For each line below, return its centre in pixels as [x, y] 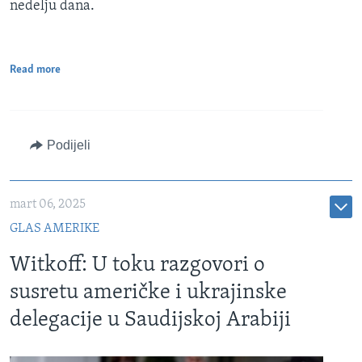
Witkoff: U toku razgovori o [137, 265]
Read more [35, 70]
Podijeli [68, 145]
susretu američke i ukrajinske [148, 293]
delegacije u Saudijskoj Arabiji [150, 320]
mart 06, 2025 [48, 205]
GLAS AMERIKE [55, 229]
